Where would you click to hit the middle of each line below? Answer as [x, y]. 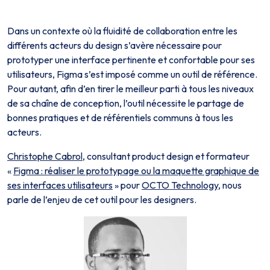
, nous [230, 185]
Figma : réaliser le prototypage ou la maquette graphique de [136, 171]
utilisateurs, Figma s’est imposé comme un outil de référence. [132, 74]
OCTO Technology [180, 185]
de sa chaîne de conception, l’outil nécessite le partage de [126, 103]
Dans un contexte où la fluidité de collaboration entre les [122, 31]
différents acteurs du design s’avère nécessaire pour [115, 45]
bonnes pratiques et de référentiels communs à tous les [120, 118]
